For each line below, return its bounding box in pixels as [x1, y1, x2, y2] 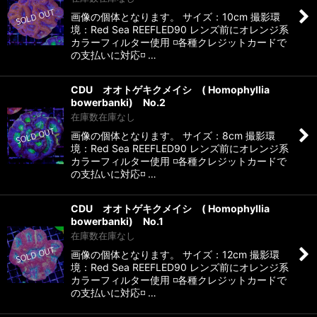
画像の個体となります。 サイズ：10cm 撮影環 [71, 11, 280, 23]
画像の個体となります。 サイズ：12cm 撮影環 [71, 248, 279, 261]
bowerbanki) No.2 [71, 96, 166, 109]
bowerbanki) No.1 [71, 215, 163, 228]
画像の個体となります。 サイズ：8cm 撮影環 [71, 129, 275, 142]
